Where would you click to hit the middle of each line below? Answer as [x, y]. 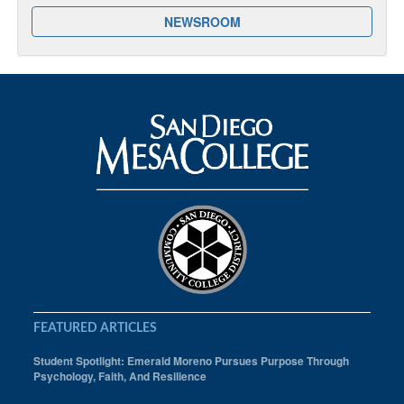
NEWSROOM [202, 22]
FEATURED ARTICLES [95, 328]
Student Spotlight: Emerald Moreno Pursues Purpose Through [191, 360]
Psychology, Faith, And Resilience [120, 376]
